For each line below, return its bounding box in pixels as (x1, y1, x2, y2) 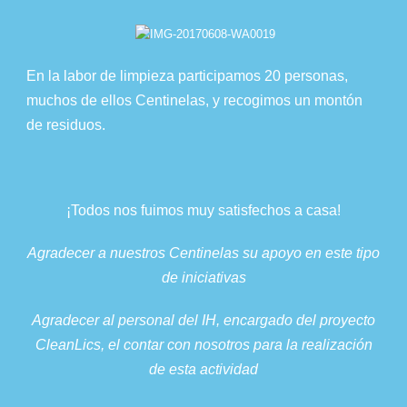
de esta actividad (149, 361, 258, 377)
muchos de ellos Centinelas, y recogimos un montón (26, 92, 362, 108)
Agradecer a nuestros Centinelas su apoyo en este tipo (27, 244, 380, 261)
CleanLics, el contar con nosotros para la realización (35, 336, 372, 352)
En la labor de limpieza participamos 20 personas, (26, 67, 348, 84)
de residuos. (26, 116, 105, 133)
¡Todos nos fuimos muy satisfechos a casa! (66, 202, 341, 218)
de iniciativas (161, 269, 246, 285)
